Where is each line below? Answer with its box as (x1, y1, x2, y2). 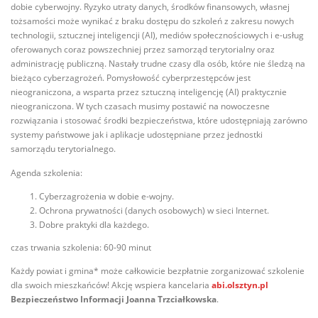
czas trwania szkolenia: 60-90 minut (11, 241, 151, 253)
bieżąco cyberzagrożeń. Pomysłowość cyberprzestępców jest (11, 72, 251, 84)
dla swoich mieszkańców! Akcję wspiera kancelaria (11, 279, 212, 291)
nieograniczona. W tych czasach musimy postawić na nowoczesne (11, 100, 270, 113)
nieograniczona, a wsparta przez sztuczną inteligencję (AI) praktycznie (11, 86, 287, 99)
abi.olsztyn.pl (212, 279, 268, 291)
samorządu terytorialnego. (11, 143, 116, 155)
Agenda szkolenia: (11, 166, 82, 179)
